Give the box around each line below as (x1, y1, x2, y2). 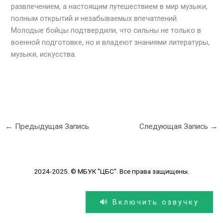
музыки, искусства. (11, 49, 77, 59)
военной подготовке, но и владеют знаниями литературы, (11, 37, 210, 47)
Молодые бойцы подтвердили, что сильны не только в (11, 25, 202, 35)
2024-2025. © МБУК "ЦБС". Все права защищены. (34, 167, 189, 175)
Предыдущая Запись (12, 122, 89, 131)
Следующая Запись (139, 122, 211, 131)
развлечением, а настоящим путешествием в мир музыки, (11, 1, 208, 11)
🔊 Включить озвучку (100, 198, 199, 207)
